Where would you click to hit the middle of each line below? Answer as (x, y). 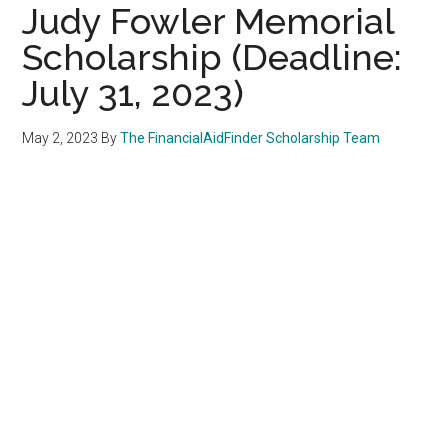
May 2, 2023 (60, 137)
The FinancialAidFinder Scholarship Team (250, 137)
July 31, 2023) (133, 92)
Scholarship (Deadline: (212, 56)
